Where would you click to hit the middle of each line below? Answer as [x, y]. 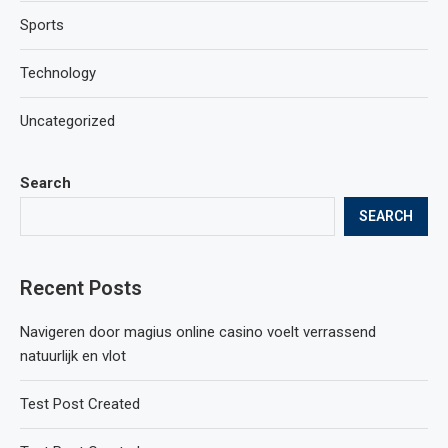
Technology [58, 72]
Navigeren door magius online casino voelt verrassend [198, 331]
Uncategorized [67, 120]
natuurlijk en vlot [73, 355]
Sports [42, 24]
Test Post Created [80, 403]
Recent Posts [81, 287]
